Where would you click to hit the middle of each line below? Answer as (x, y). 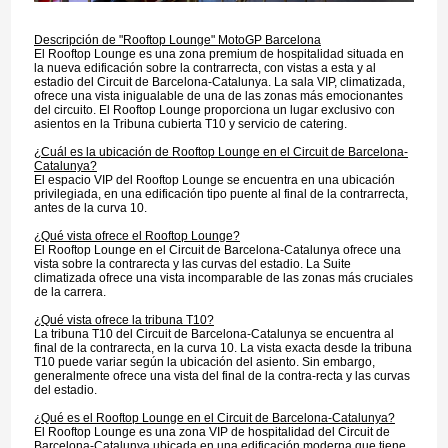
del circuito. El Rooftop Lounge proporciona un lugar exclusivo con (214, 110)
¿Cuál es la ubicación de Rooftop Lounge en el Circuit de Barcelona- (220, 152)
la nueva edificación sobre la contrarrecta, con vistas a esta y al (204, 68)
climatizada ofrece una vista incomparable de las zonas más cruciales (223, 278)
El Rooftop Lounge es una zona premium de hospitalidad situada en (218, 54)
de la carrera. (69, 292)
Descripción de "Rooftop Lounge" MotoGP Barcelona (177, 40)
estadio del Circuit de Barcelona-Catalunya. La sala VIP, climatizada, (219, 82)
